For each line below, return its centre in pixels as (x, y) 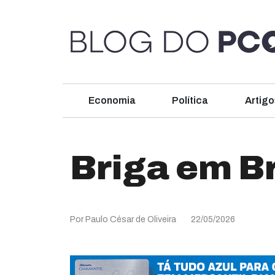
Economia (112, 100)
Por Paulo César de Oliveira (123, 219)
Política (190, 100)
